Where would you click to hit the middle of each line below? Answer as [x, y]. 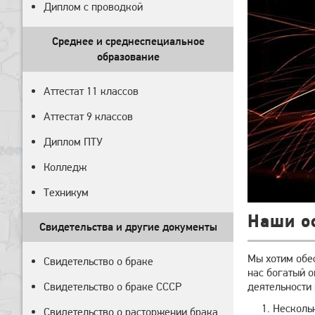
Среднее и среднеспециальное [128, 41]
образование [128, 57]
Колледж [65, 167]
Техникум [66, 192]
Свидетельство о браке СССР [112, 287]
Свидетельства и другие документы [128, 227]
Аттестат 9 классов [88, 116]
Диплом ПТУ [73, 142]
